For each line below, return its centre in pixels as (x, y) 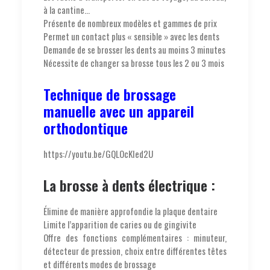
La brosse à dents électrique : (129, 185)
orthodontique (86, 127)
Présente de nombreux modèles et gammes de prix (130, 23)
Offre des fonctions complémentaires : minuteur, (135, 237)
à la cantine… (67, 9)
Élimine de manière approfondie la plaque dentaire (130, 211)
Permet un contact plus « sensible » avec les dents (131, 36)
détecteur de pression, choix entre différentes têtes (135, 250)
